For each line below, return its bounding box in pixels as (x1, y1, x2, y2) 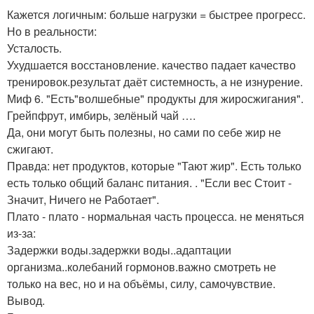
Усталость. (7, 40, 62, 56)
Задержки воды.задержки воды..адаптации (7, 242, 231, 258)
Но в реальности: (7, 23, 97, 39)
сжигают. (7, 141, 53, 157)
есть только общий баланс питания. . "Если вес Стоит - (7, 175, 292, 191)
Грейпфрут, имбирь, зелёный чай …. (7, 107, 196, 123)
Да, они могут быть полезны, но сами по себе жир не (7, 124, 281, 140)
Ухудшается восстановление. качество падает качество (7, 57, 296, 73)
